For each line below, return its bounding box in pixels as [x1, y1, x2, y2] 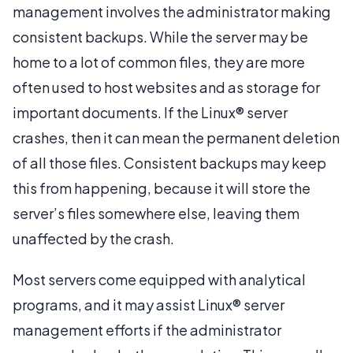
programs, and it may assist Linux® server [13, 295, 284, 314]
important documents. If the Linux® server [13, 102, 288, 121]
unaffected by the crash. [13, 229, 174, 247]
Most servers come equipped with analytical [13, 269, 306, 288]
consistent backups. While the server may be [13, 27, 308, 46]
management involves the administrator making [13, 2, 331, 20]
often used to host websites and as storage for [13, 77, 320, 96]
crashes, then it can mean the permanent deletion [13, 128, 340, 147]
